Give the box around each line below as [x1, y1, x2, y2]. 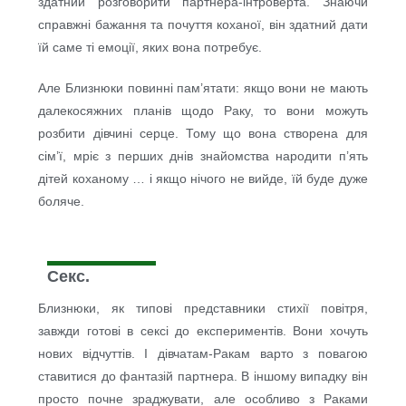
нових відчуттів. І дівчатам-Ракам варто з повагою [38, 346, 368, 362]
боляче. [38, 194, 85, 209]
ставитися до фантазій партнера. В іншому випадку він [38, 369, 368, 384]
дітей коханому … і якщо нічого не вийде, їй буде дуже [38, 171, 368, 187]
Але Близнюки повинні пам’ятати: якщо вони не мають [38, 81, 368, 96]
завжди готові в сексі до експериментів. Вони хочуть [38, 324, 368, 339]
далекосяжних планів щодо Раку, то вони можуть [38, 103, 368, 119]
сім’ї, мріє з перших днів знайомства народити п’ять [38, 149, 368, 164]
